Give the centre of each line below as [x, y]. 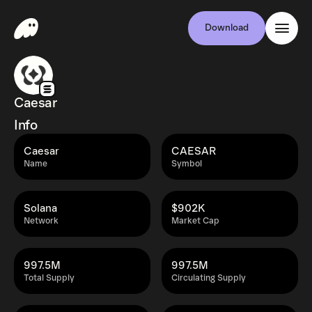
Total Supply [49, 278]
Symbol [187, 164]
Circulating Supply [209, 278]
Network [41, 221]
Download [227, 28]
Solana [40, 208]
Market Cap [195, 221]
